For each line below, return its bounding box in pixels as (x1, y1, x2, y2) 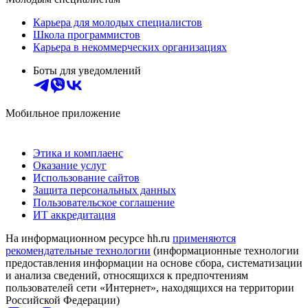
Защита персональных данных (33, 184, 176, 196)
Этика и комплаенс (33, 146, 123, 159)
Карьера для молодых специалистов (33, 16, 202, 28)
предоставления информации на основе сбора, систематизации (5, 256, 302, 269)
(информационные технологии (151, 244, 299, 256)
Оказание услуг (33, 159, 107, 171)
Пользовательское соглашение (33, 196, 175, 208)
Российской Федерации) (5, 294, 120, 306)
